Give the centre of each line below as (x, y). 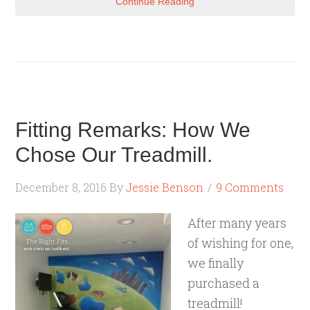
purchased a (224, 283)
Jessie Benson (165, 187)
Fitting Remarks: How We (133, 130)
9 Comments (250, 187)
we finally (216, 263)
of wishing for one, (241, 243)
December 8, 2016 (61, 187)
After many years (237, 223)
